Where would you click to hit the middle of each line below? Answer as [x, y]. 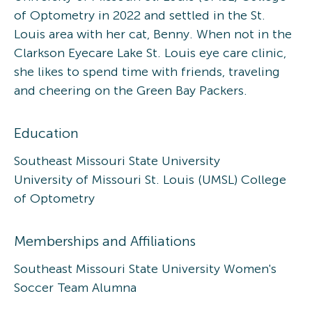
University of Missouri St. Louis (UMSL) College [150, 179]
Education [46, 133]
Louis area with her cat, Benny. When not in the [153, 34]
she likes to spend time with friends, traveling [147, 71]
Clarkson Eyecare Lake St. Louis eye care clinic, [150, 53]
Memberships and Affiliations [105, 241]
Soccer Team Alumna [75, 287]
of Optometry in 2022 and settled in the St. [140, 15]
